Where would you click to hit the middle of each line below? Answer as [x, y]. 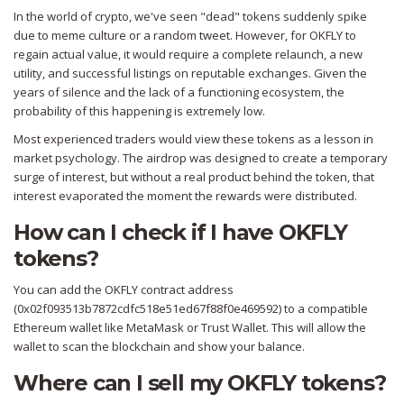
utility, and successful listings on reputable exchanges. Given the [190, 73]
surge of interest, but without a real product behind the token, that [194, 177]
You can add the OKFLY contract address [124, 290]
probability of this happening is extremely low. [139, 111]
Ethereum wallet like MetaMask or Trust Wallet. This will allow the [190, 328]
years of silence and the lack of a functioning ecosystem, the [179, 92]
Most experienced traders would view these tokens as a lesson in [193, 139]
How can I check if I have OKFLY [180, 233]
